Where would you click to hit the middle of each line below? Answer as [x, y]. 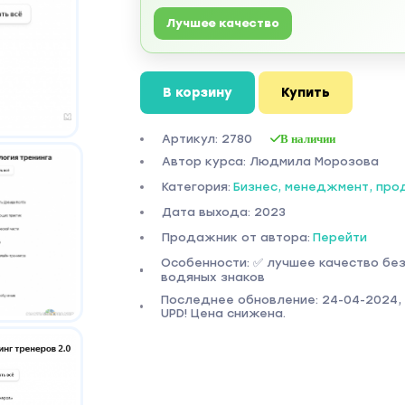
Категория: [196, 187]
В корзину [197, 93]
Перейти [339, 237]
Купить [305, 93]
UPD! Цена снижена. [223, 313]
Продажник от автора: [235, 237]
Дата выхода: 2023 [223, 212]
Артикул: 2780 [207, 139]
